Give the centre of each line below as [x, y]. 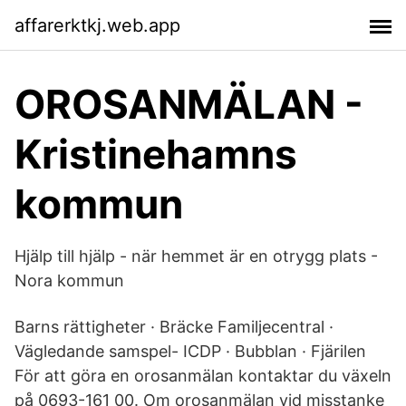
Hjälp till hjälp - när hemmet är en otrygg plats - [196, 256]
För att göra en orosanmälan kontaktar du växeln [203, 376]
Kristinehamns [156, 154]
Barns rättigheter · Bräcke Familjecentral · [174, 327]
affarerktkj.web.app [97, 25]
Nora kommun [69, 280]
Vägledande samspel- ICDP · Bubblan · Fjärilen [190, 351]
